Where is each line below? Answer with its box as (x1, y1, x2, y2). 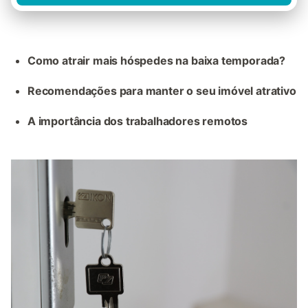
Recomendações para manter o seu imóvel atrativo (27, 84, 296, 98)
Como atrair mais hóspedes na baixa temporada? (27, 54, 286, 67)
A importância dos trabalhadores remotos (27, 114, 248, 128)
